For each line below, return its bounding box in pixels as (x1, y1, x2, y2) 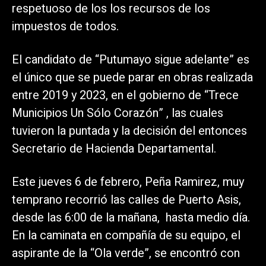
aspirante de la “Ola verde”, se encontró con (12, 244, 240, 262)
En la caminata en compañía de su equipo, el (12, 226, 240, 244)
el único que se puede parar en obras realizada (12, 68, 253, 86)
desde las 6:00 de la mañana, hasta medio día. (12, 208, 250, 226)
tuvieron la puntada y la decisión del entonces (12, 122, 247, 140)
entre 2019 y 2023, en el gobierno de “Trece (12, 86, 239, 104)
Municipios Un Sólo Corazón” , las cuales (12, 104, 223, 122)
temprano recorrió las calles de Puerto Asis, (12, 191, 241, 208)
